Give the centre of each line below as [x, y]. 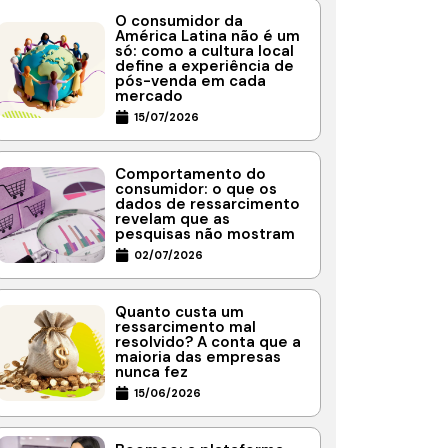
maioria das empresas [198, 357]
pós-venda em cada [190, 81]
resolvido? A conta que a [208, 342]
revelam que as [172, 219]
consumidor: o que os [196, 189]
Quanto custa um [179, 312]
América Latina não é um [207, 36]
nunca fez [151, 372]
